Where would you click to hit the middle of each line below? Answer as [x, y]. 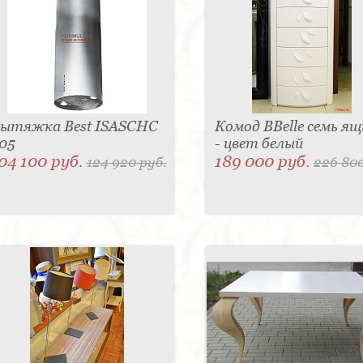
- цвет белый [258, 143]
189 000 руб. [264, 162]
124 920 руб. [126, 162]
